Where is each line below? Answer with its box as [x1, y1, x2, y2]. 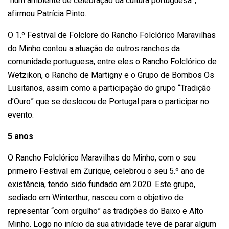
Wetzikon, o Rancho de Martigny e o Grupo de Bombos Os [8, 68, 214, 81]
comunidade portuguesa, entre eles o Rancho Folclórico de [8, 55, 217, 68]
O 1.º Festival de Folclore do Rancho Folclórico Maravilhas [8, 29, 216, 41]
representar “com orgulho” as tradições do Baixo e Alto [8, 204, 203, 217]
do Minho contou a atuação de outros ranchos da [8, 42, 180, 55]
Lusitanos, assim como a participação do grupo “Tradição [8, 82, 211, 95]
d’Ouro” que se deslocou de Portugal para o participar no [8, 95, 209, 108]
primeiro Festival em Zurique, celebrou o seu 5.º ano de [8, 165, 205, 177]
